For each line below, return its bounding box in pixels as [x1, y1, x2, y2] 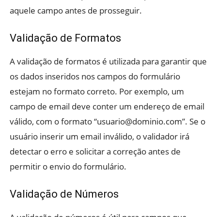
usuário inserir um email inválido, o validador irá [10, 131, 189, 142]
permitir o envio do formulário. [10, 161, 126, 172]
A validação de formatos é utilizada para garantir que [10, 56, 207, 67]
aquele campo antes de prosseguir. [10, 5, 142, 16]
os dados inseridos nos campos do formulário [10, 71, 180, 82]
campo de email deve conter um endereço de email [10, 101, 204, 112]
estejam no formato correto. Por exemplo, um [10, 86, 184, 97]
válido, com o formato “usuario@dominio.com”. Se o [10, 116, 205, 127]
